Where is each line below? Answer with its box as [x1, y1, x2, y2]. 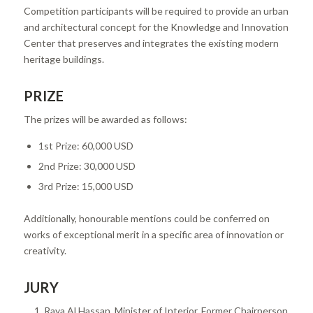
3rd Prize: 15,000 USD [38, 180, 133, 193]
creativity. [23, 245, 66, 257]
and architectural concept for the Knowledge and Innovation [23, 20, 289, 33]
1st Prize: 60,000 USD [38, 140, 133, 152]
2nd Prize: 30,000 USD [38, 160, 136, 173]
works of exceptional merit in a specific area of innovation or [23, 228, 284, 241]
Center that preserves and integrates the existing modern [23, 36, 279, 49]
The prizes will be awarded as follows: [23, 113, 187, 126]
